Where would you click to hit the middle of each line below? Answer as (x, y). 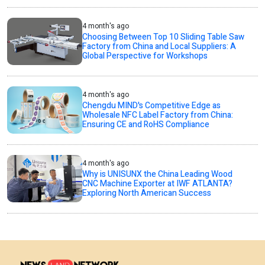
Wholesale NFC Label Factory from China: (158, 115)
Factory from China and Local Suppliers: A (159, 46)
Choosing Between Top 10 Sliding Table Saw (164, 37)
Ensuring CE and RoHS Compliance (146, 124)
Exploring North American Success (147, 193)
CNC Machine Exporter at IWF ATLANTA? (158, 183)
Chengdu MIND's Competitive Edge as (152, 105)
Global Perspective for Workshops (145, 56)
